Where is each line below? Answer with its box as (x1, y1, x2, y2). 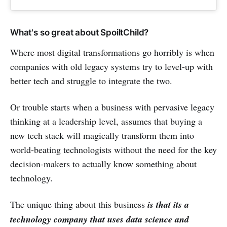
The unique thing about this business (10, 198, 147, 211)
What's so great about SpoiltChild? (10, 27, 149, 38)
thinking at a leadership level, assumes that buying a (10, 115, 202, 128)
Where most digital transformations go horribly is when (10, 46, 214, 59)
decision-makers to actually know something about (10, 158, 197, 170)
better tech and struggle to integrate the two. (10, 74, 172, 87)
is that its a (147, 198, 189, 211)
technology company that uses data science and (10, 213, 189, 226)
